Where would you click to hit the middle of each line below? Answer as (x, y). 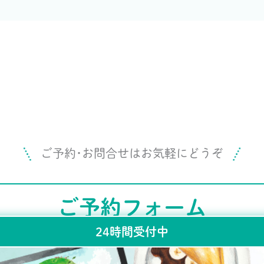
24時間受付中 (132, 231)
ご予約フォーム (132, 207)
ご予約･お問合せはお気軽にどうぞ (132, 154)
